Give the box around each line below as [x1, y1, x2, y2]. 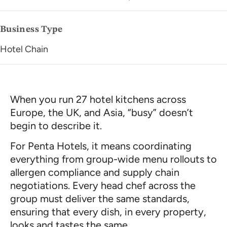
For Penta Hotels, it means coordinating [10, 140, 192, 153]
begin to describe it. [10, 120, 102, 132]
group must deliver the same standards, [10, 193, 190, 205]
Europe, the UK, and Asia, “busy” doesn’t [10, 106, 193, 119]
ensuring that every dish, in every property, [10, 206, 206, 218]
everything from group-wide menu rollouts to [10, 153, 217, 166]
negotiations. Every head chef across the [10, 179, 196, 192]
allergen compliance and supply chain [10, 166, 179, 179]
